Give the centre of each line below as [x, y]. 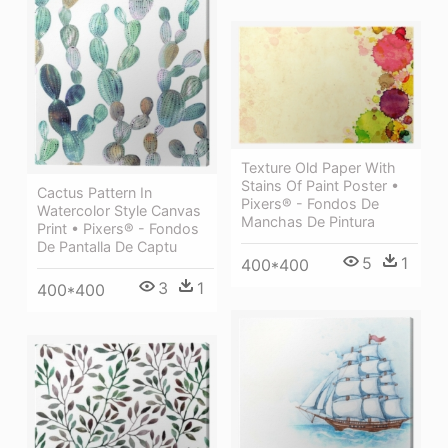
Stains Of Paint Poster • [320, 186]
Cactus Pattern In [94, 192]
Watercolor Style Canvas [119, 210]
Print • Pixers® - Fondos [118, 228]
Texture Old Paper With [318, 168]
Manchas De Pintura [308, 222]
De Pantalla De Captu [107, 246]
